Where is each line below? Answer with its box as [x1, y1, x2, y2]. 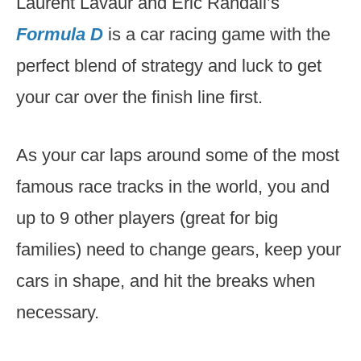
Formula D [16, 24, 108, 44]
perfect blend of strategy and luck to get [16, 56, 322, 76]
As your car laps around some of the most [16, 145, 339, 165]
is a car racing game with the [108, 24, 330, 44]
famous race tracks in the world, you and [16, 176, 330, 197]
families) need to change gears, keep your [16, 239, 341, 259]
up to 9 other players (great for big [16, 208, 278, 228]
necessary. [16, 302, 99, 322]
